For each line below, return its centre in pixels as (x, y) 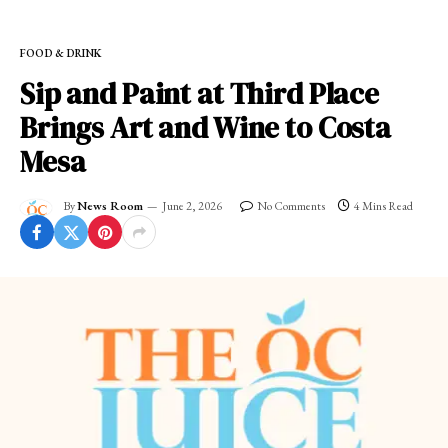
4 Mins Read (383, 206)
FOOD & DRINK (61, 53)
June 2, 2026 (192, 206)
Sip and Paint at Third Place (199, 94)
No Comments (291, 206)
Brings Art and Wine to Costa (205, 128)
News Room (110, 206)
